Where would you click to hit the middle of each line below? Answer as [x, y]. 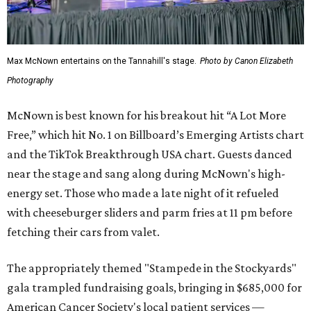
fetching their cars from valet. [83, 232]
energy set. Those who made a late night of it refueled [143, 193]
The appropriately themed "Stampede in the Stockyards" [152, 268]
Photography [30, 81]
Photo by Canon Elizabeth [246, 61]
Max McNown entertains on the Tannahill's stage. [102, 61]
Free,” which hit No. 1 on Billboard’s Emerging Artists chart [155, 135]
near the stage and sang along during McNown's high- [146, 174]
